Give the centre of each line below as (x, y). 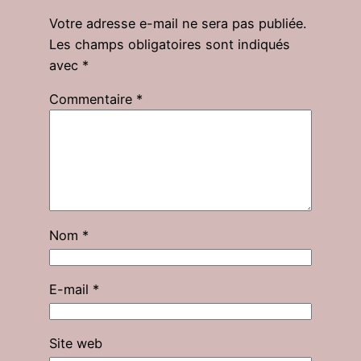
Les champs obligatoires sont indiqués (169, 45)
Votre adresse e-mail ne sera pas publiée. (177, 24)
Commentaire (92, 100)
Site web (75, 344)
